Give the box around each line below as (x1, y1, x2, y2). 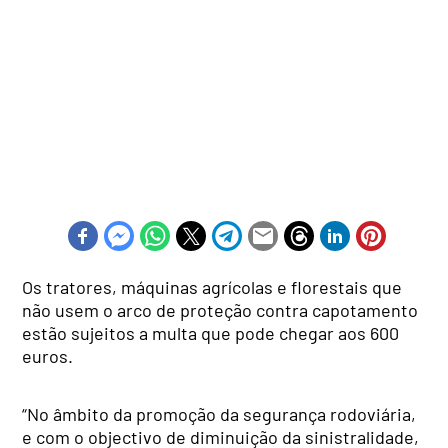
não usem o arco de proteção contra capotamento (22, 299, 419, 322)
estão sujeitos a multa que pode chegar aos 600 (22, 322, 400, 345)
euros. (22, 345, 74, 368)
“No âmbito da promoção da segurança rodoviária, (22, 403, 417, 426)
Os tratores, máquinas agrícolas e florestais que (22, 276, 403, 299)
